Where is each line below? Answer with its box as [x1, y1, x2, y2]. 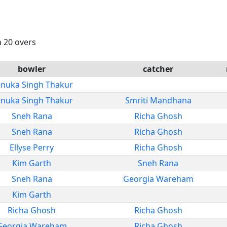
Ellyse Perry [10, 141, 54, 153]
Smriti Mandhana [125, 94, 192, 106]
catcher [143, 63, 173, 74]
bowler [18, 63, 46, 74]
